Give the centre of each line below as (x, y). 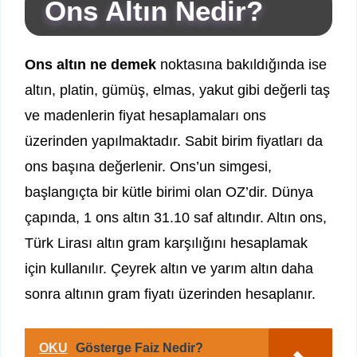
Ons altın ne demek (90, 65)
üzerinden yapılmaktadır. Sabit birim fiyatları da (174, 141)
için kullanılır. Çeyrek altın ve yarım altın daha (169, 269)
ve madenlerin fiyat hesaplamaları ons (145, 116)
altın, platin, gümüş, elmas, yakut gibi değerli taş (177, 90)
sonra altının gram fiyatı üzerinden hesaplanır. (170, 294)
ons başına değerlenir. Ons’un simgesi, (148, 167)
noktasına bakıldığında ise (241, 65)
